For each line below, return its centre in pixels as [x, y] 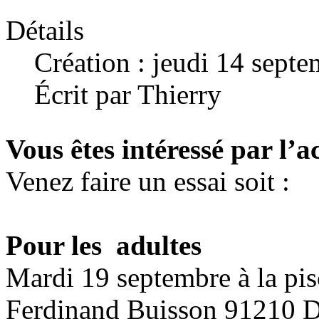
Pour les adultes [107, 246]
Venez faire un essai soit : [148, 182]
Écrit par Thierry [128, 95]
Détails [45, 31]
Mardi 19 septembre [118, 278]
